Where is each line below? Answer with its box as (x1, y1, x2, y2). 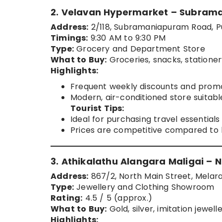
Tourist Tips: (70, 103, 124, 114)
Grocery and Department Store (74, 43, 205, 55)
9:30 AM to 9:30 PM (88, 32, 166, 44)
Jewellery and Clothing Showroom (74, 181, 215, 193)
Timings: (51, 32, 88, 44)
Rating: (51, 192, 83, 204)
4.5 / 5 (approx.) (82, 192, 153, 204)
